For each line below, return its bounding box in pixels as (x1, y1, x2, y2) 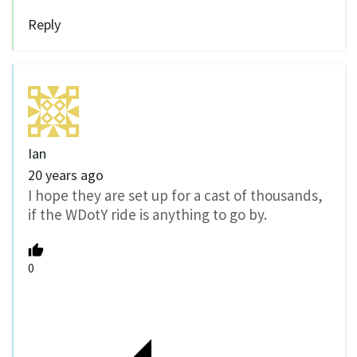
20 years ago (28, 165, 104, 184)
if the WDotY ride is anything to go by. (28, 204, 267, 224)
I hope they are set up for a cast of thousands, (28, 185, 323, 205)
